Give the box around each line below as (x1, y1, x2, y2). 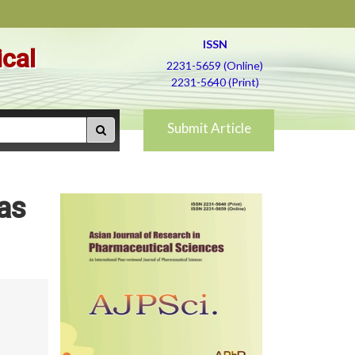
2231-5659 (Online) (166, 59, 263, 72)
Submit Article (166, 120, 251, 136)
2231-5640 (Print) (170, 75, 259, 89)
